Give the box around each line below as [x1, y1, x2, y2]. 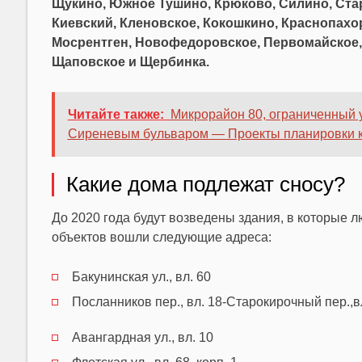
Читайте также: [67, 107, 164, 121]
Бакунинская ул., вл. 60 [71, 269, 211, 284]
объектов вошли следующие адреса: [51, 229, 271, 244]
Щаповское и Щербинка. [51, 54, 209, 69]
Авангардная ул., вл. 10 [71, 330, 213, 344]
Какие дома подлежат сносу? [65, 171, 345, 196]
